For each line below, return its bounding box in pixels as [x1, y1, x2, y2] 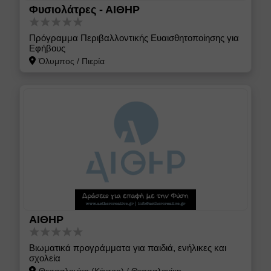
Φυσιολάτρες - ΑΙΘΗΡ [29, 3, 140, 16]
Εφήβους [29, 42, 66, 53]
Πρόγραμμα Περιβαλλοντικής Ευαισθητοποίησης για [29, 32, 240, 43]
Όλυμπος [38, 56, 74, 66]
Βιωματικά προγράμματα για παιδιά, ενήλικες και [29, 242, 227, 253]
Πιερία [81, 56, 105, 66]
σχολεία [29, 252, 61, 263]
